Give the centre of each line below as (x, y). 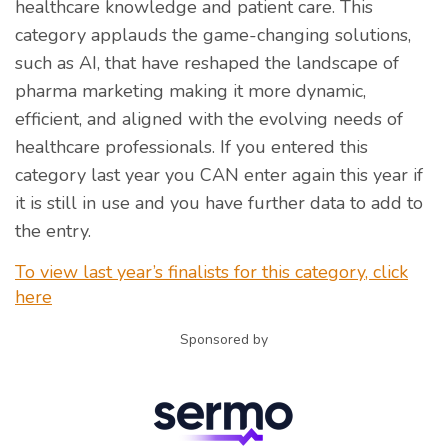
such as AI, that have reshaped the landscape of (207, 63)
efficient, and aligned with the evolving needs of (209, 119)
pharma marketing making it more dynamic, (190, 91)
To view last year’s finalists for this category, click (211, 272)
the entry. (53, 231)
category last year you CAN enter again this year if (219, 175)
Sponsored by (224, 340)
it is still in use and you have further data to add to (219, 203)
